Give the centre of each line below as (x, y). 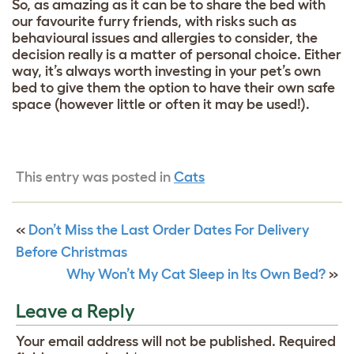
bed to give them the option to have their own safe (173, 88)
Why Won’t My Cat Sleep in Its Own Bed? (196, 275)
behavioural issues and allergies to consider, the (165, 38)
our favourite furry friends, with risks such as (154, 22)
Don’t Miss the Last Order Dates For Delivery (169, 230)
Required (307, 342)
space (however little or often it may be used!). (162, 105)
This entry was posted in (95, 177)
